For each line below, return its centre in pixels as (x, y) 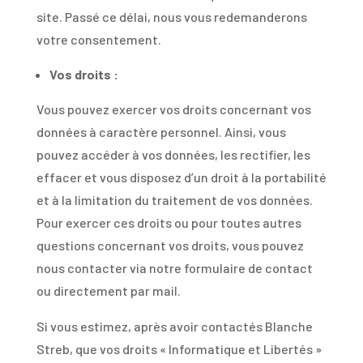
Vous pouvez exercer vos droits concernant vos (173, 109)
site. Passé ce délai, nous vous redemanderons (171, 17)
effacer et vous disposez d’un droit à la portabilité (181, 177)
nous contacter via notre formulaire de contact (174, 268)
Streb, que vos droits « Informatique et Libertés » (179, 349)
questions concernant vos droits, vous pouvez (170, 245)
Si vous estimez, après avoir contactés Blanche (174, 326)
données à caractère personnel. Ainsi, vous (161, 132)
